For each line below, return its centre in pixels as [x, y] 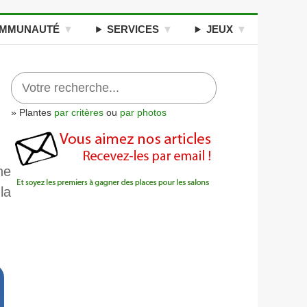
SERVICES [133, 29]
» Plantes [33, 112]
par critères [79, 112]
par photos [143, 112]
